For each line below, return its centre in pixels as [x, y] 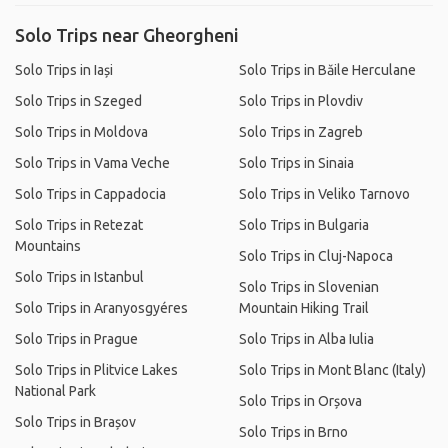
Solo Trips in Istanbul [79, 277]
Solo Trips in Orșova [300, 401]
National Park [55, 391]
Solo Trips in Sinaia [296, 163]
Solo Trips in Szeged [78, 101]
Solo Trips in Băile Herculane [327, 70]
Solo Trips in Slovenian [309, 287]
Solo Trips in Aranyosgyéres [101, 308]
